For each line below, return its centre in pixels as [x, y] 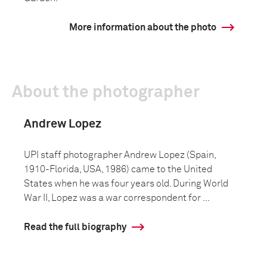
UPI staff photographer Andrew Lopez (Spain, [120, 155]
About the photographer [106, 92]
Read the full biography [75, 227]
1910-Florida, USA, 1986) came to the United [118, 169]
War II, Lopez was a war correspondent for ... [117, 198]
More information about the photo [143, 27]
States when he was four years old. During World [126, 184]
